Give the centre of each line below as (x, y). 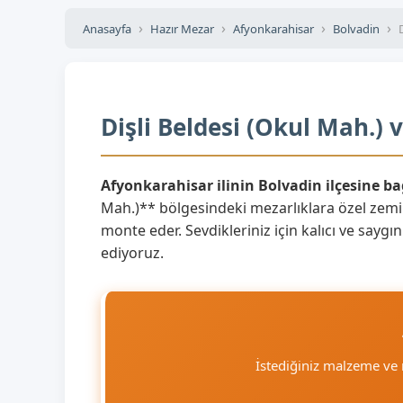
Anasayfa (107, 28)
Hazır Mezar (182, 28)
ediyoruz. (132, 252)
